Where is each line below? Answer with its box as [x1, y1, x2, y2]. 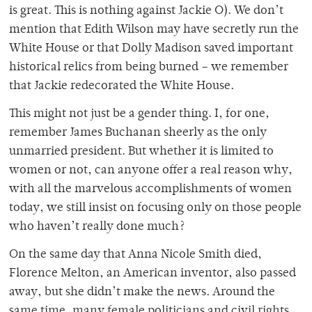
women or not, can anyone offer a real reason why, [9, 164, 292, 178]
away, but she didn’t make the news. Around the [9, 286, 275, 299]
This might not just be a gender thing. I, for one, [9, 108, 270, 121]
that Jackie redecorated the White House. [9, 80, 234, 93]
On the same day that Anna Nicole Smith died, [9, 249, 262, 262]
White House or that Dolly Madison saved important [9, 42, 293, 56]
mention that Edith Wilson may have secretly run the [9, 24, 299, 37]
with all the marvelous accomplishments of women [9, 183, 292, 196]
